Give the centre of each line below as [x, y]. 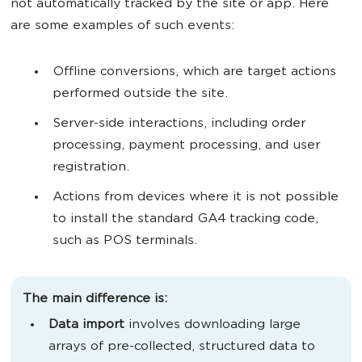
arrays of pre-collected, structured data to [182, 347]
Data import [86, 325]
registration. [91, 168]
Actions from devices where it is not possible [196, 198]
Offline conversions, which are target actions [194, 72]
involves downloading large [213, 325]
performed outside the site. [140, 94]
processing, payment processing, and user [186, 146]
